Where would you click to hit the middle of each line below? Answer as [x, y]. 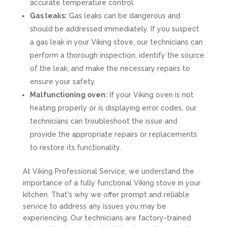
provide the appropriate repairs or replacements [113, 134]
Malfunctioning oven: [68, 95]
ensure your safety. [63, 82]
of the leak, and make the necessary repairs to [110, 68]
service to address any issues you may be [94, 206]
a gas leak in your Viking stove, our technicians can [116, 42]
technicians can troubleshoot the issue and [103, 121]
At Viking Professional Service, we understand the [108, 171]
